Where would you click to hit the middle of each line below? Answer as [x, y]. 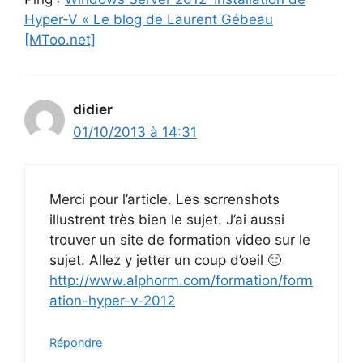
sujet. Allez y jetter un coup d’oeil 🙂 [165, 261]
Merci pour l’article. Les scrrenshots [164, 200]
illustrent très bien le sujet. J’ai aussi [167, 220]
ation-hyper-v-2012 [112, 301]
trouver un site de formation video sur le [180, 240]
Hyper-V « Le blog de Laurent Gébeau [149, 19]
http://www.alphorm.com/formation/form [181, 281]
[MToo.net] [60, 39]
